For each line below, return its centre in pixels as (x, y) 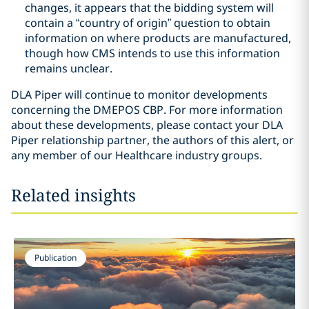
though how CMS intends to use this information (152, 53)
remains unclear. (69, 68)
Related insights (73, 195)
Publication (55, 258)
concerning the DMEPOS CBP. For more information (147, 110)
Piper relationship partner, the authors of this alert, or (152, 140)
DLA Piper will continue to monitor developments (139, 94)
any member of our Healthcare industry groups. (137, 155)
